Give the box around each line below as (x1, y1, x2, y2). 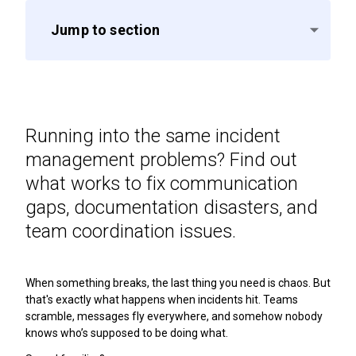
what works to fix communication (25, 172, 298, 195)
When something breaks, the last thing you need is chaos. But (25, 277, 331, 290)
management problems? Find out (25, 149, 297, 172)
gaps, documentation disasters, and (25, 196, 318, 219)
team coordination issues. (25, 220, 236, 243)
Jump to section (51, 21, 161, 39)
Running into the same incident (25, 125, 281, 148)
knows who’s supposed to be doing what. (25, 327, 228, 340)
